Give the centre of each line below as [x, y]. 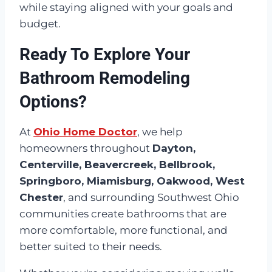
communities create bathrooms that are [123, 214]
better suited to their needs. [91, 247]
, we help [160, 132]
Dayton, [174, 148]
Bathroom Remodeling [105, 78]
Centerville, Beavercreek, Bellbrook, [117, 165]
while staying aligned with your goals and [126, 8]
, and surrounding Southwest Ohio [151, 198]
